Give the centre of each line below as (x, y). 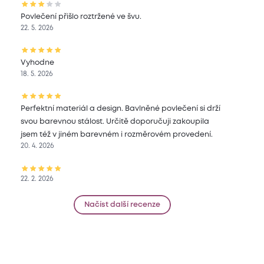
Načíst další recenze (123, 205)
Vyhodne (38, 62)
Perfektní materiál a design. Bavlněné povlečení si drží (121, 108)
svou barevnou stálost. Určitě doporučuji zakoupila (115, 121)
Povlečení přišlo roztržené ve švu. (81, 16)
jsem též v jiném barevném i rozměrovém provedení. (117, 134)
